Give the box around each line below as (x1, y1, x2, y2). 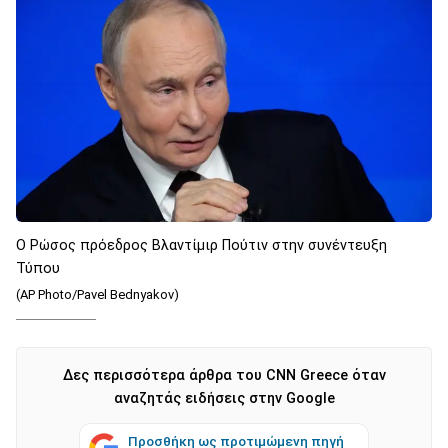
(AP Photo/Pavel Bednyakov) (16, 286, 179, 302)
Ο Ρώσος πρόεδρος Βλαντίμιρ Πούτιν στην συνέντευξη (16, 236, 387, 254)
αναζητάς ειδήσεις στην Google (113, 389, 335, 407)
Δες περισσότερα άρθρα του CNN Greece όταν (62, 366, 386, 384)
